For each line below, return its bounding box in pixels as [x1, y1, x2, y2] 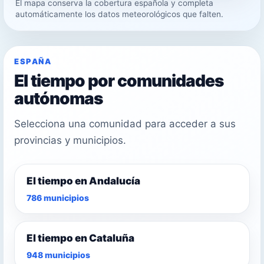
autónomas [14, 88, 103, 108]
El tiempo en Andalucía [27, 174, 140, 187]
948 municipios [27, 249, 90, 260]
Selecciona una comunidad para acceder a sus [14, 117, 236, 130]
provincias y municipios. [14, 134, 126, 146]
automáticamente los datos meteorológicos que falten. [15, 9, 223, 19]
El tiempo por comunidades [14, 70, 223, 91]
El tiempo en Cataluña [27, 232, 134, 244]
